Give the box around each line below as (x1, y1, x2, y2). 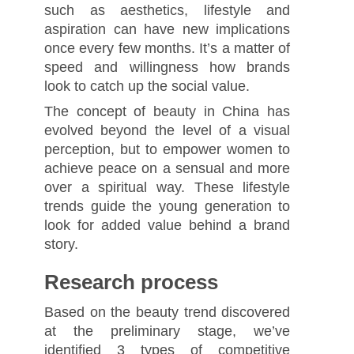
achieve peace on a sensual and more (43, 160, 291, 176)
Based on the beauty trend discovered (43, 304, 291, 321)
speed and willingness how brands (43, 58, 291, 75)
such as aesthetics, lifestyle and (43, 2, 291, 18)
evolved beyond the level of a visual (43, 122, 291, 138)
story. (43, 235, 78, 252)
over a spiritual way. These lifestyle (43, 179, 291, 195)
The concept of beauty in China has (43, 103, 291, 119)
